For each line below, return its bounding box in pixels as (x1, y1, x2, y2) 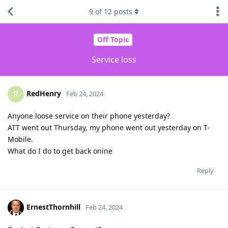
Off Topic (97, 35, 129, 45)
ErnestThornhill (26, 202, 80, 212)
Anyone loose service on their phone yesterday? (8, 110, 170, 121)
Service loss (92, 53, 136, 65)
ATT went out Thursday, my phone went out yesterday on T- (8, 122, 210, 132)
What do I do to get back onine (8, 146, 112, 156)
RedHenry (26, 88, 61, 98)
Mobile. (8, 134, 33, 144)
